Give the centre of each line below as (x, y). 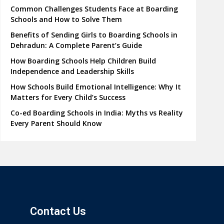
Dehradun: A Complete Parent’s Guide (76, 45)
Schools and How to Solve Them (66, 19)
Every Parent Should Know (56, 123)
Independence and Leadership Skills (72, 71)
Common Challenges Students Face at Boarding (94, 8)
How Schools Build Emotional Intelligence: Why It (96, 86)
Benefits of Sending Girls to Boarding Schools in (94, 34)
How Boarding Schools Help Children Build (83, 60)
